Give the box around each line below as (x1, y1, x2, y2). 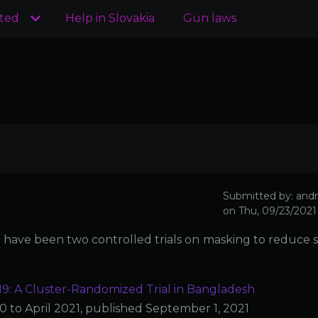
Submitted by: (222, 190, 296, 203)
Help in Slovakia (65, 11, 155, 26)
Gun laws (183, 11, 236, 26)
